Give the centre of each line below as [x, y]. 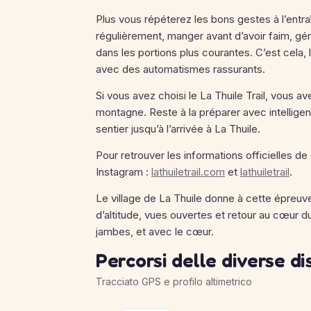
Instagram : [124, 172]
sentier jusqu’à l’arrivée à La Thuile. [178, 129]
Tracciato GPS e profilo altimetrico [174, 281]
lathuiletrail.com [188, 172]
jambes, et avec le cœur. [155, 232]
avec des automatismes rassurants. [180, 69]
